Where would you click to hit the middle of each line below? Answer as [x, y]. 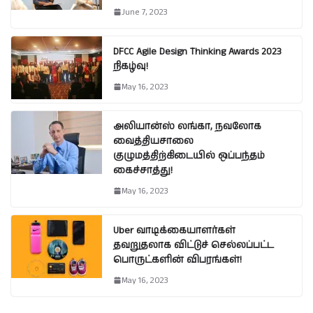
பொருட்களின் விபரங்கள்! [177, 260]
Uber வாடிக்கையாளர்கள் [174, 230]
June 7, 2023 [145, 12]
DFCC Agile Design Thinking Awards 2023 [197, 51]
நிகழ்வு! [131, 66]
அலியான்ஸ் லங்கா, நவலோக [187, 126]
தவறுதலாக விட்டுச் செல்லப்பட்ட [194, 245]
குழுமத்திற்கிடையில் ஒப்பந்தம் [189, 155]
